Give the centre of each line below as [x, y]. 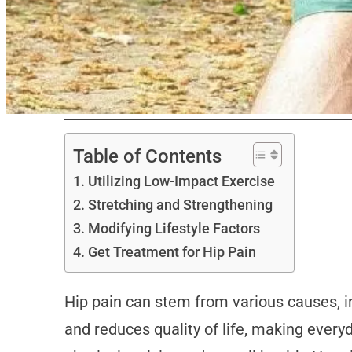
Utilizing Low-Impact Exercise [183, 181]
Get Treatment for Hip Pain [172, 252]
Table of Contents [147, 156]
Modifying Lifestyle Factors [174, 229]
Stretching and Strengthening [180, 205]
